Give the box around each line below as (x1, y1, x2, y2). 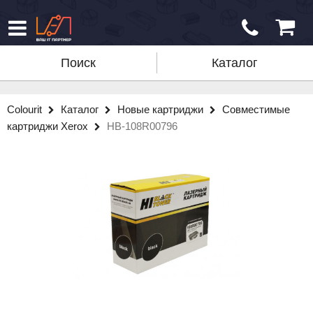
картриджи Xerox (7, 120, 91, 132)
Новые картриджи (117, 103, 206, 115)
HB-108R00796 (107, 120, 177, 132)
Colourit (7, 103, 45, 115)
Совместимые (222, 103, 290, 115)
